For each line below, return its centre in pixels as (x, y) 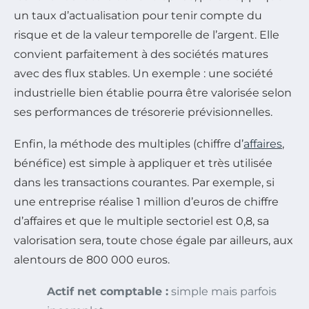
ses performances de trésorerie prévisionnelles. (143, 112)
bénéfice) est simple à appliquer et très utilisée (143, 163)
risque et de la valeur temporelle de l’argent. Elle (147, 34)
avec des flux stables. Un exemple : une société (143, 73)
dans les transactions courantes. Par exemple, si (144, 182)
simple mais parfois (222, 291)
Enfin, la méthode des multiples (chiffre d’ (129, 143)
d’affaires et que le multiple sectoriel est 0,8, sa (141, 221)
